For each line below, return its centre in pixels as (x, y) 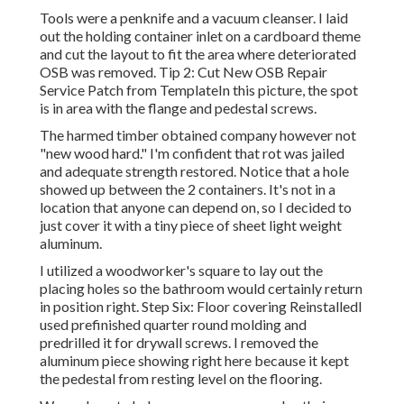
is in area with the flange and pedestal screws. (178, 108)
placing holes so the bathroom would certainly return (201, 289)
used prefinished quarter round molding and (173, 325)
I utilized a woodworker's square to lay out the (181, 271)
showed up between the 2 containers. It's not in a (188, 189)
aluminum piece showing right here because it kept (194, 361)
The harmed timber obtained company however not (198, 135)
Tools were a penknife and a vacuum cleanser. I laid (194, 18)
